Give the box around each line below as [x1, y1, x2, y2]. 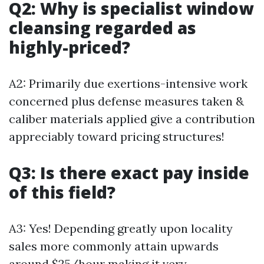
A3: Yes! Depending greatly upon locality [9, 221, 233, 236]
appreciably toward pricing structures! [9, 129, 225, 144]
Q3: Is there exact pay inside [9, 161, 249, 184]
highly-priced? [9, 36, 130, 58]
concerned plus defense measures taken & [9, 94, 244, 108]
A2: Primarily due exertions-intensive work [9, 76, 247, 91]
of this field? [9, 181, 115, 203]
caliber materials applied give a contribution [9, 111, 255, 126]
